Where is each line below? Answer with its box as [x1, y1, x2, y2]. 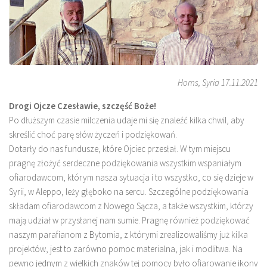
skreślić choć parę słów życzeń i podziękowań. [9, 128, 177, 140]
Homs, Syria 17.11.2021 [178, 76, 258, 88]
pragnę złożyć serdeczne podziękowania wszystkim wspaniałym [9, 157, 241, 169]
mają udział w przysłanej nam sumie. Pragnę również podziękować [9, 214, 250, 226]
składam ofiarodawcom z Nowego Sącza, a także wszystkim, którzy [9, 200, 253, 212]
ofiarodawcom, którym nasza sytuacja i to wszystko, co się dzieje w [9, 171, 253, 183]
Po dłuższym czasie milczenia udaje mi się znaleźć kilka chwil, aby [9, 114, 244, 126]
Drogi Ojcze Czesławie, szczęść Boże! [9, 100, 156, 111]
